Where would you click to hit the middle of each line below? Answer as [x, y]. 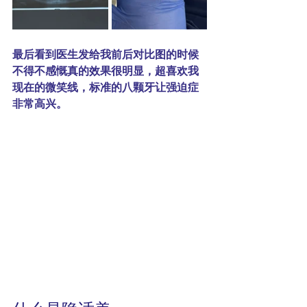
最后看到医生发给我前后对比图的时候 [106, 53]
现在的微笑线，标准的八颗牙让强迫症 [106, 86]
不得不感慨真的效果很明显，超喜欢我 [106, 70]
